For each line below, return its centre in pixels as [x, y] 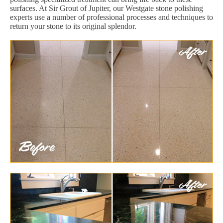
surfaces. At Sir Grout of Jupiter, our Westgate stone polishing [107, 8]
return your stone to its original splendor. [73, 26]
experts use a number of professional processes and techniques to [111, 17]
